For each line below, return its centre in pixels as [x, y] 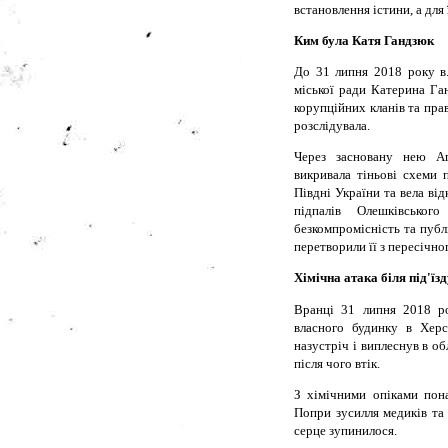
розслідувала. [332, 125]
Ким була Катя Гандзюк [364, 40]
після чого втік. [337, 363]
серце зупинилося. [345, 430]
